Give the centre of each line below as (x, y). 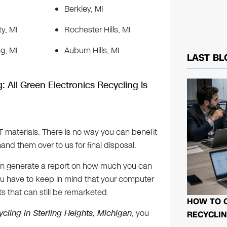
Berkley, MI (94, 9)
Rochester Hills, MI (97, 30)
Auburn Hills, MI (92, 51)
